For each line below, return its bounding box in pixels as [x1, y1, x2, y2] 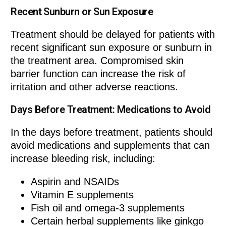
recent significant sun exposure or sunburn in [11, 42, 212, 53]
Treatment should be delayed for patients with [11, 29, 215, 40]
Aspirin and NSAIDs [31, 176, 120, 188]
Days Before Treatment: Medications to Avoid [11, 103, 210, 116]
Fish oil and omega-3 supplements [31, 202, 185, 214]
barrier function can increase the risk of [11, 68, 186, 80]
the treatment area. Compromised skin [11, 55, 184, 67]
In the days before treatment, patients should [11, 127, 213, 138]
